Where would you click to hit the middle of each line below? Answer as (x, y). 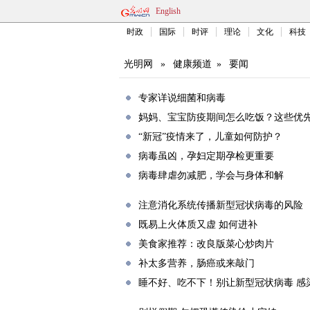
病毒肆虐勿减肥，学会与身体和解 (211, 175)
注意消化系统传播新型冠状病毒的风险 (221, 205)
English (168, 11)
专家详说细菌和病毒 (182, 98)
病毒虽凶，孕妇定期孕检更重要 (206, 156)
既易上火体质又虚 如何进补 (198, 225)
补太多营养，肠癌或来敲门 (197, 263)
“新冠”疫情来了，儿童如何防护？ (210, 137)
